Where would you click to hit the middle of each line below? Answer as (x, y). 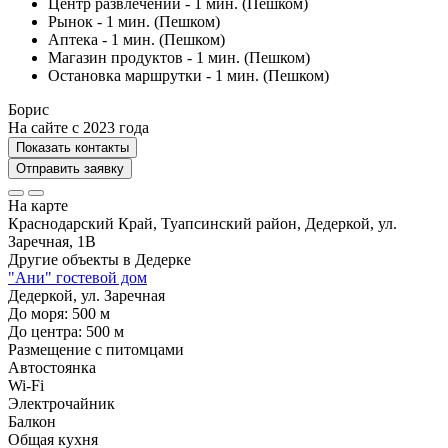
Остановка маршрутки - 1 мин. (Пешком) (188, 75)
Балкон (32, 421)
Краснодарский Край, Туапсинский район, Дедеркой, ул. (202, 223)
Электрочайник (61, 403)
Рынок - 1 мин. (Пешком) (134, 21)
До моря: (40, 313)
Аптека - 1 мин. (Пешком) (136, 39)
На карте (38, 205)
